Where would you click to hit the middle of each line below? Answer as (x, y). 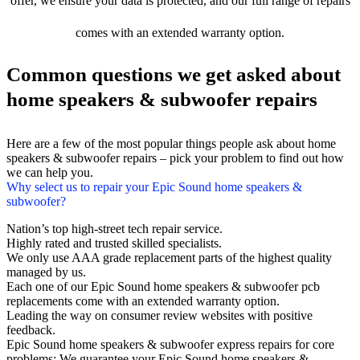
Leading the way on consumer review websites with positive (160, 316)
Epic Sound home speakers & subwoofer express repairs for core (170, 345)
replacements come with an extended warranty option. (143, 301)
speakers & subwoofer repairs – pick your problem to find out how (175, 158)
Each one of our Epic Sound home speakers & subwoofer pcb (163, 287)
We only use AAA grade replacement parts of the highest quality (169, 258)
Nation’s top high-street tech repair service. (115, 229)
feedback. (31, 330)
